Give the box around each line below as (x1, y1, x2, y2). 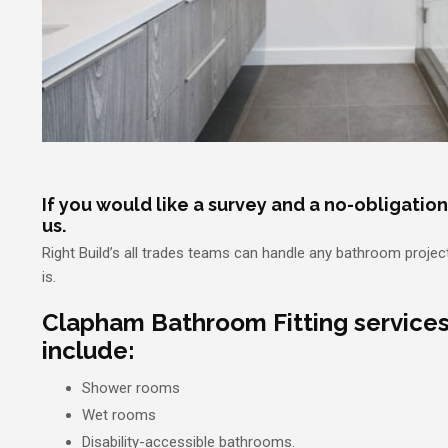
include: (42, 336, 135, 366)
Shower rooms (82, 379, 180, 398)
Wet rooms (82, 406, 156, 425)
